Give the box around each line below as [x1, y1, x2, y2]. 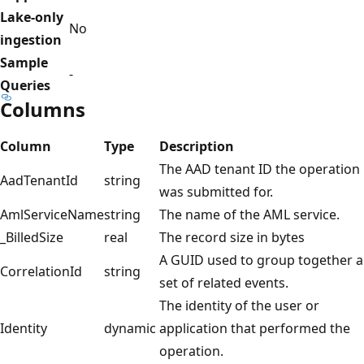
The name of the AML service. [159, 205, 340, 223]
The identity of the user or [159, 296, 319, 314]
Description [159, 136, 234, 155]
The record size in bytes [159, 227, 305, 246]
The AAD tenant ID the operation [159, 159, 360, 178]
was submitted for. [159, 182, 273, 201]
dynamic [104, 318, 156, 337]
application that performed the [159, 318, 350, 337]
